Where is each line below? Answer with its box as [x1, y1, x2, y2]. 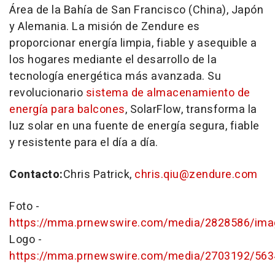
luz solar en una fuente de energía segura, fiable [9, 118, 260, 135]
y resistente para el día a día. [9, 134, 158, 152]
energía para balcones [9, 101, 125, 118]
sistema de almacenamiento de [85, 85, 250, 102]
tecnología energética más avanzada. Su [9, 68, 221, 85]
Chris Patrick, [63, 166, 134, 184]
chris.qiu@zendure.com [134, 166, 258, 184]
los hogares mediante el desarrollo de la [9, 52, 217, 69]
